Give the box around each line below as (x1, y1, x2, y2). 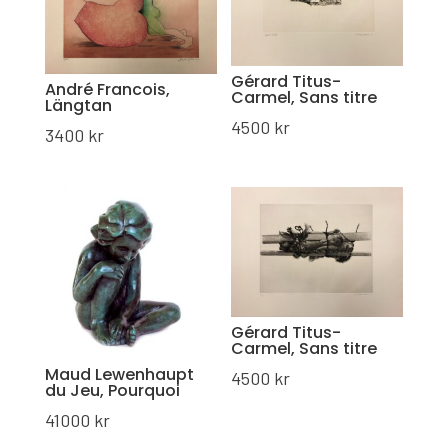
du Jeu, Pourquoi (44, 378, 180, 402)
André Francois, (44, 77, 170, 101)
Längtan (44, 93, 112, 117)
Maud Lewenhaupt (44, 362, 194, 386)
